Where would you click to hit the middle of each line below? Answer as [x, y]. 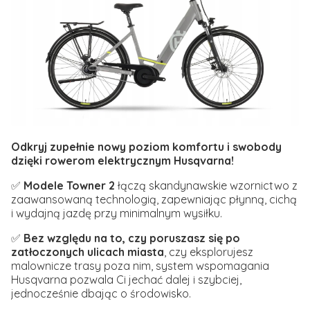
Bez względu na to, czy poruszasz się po [132, 238]
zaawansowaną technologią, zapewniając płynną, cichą [154, 200]
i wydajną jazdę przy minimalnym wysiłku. [117, 213]
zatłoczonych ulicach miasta [88, 252]
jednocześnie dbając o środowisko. [101, 294]
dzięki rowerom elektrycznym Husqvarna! [122, 161]
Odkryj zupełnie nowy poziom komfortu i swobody [146, 147]
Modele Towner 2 [69, 186]
